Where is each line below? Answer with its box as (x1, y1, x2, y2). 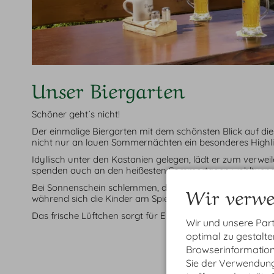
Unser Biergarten (32, 73, 185, 103)
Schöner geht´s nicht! (32, 108, 120, 120)
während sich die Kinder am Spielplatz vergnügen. (32, 193, 241, 205)
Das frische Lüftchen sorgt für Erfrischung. (32, 210, 211, 222)
